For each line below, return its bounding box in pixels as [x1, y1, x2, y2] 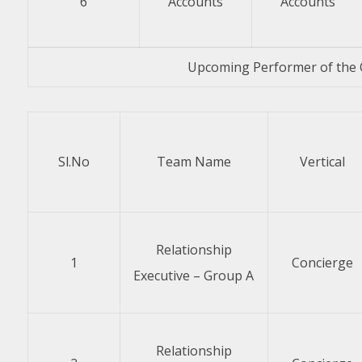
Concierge [291, 254, 353, 271]
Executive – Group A [133, 267, 255, 284]
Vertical [299, 153, 345, 170]
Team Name [156, 153, 231, 170]
